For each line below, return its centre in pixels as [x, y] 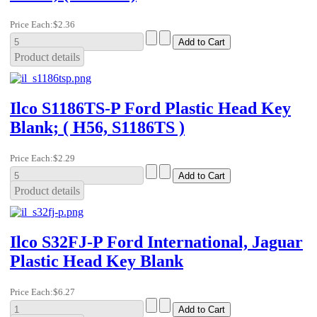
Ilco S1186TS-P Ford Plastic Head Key [150, 109]
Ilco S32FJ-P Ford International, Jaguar [156, 242]
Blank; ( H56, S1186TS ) [97, 128]
